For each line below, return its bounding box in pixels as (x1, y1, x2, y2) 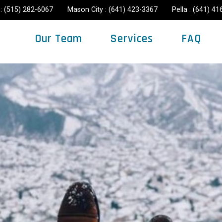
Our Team (35, 32, 83, 47)
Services (111, 32, 154, 47)
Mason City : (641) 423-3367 (67, 5, 158, 14)
